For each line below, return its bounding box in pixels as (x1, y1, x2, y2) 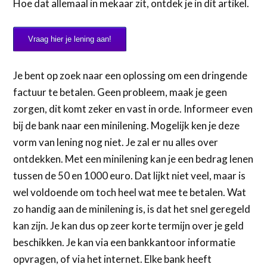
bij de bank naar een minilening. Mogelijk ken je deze (13, 119, 240, 132)
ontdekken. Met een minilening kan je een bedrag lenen (13, 152, 254, 165)
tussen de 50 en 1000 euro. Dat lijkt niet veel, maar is (13, 169, 246, 182)
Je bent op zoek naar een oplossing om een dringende (13, 69, 248, 82)
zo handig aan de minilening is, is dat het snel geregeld (13, 202, 251, 215)
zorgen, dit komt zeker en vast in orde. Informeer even (13, 102, 253, 115)
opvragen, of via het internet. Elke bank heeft (13, 252, 212, 265)
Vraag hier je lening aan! (28, 35, 112, 44)
